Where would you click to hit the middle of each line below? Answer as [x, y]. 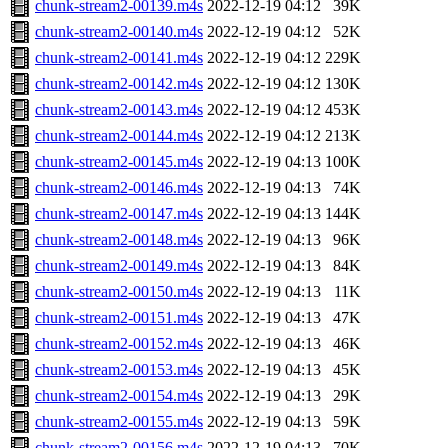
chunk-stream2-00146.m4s [119, 188]
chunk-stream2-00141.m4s [119, 58]
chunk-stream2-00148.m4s [119, 240]
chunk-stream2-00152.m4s [119, 344]
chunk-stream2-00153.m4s [119, 370]
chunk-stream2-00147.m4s [119, 214]
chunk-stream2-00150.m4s [119, 292]
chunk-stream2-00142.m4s [119, 84]
